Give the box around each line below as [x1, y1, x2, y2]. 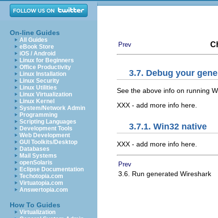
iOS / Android [19, 50, 55, 57]
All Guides [19, 36, 48, 43]
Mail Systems [19, 152, 57, 159]
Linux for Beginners [19, 57, 74, 64]
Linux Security [19, 77, 59, 84]
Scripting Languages [19, 118, 76, 125]
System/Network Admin [19, 105, 85, 111]
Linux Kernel [19, 98, 54, 105]
